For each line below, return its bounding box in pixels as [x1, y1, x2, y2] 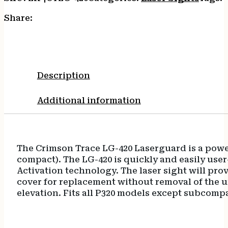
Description [37, 71, 90, 81]
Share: [4, 13, 33, 23]
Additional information [37, 96, 141, 106]
